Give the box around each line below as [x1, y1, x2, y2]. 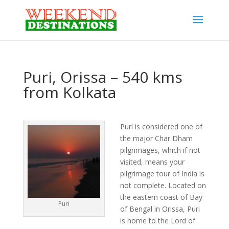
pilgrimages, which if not [120, 145, 200, 155]
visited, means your [120, 157, 185, 167]
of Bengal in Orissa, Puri [120, 204, 200, 214]
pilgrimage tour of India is [120, 169, 204, 178]
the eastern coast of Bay [120, 192, 202, 202]
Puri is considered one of [120, 122, 202, 131]
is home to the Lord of [120, 216, 195, 225]
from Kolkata [22, 82, 116, 103]
